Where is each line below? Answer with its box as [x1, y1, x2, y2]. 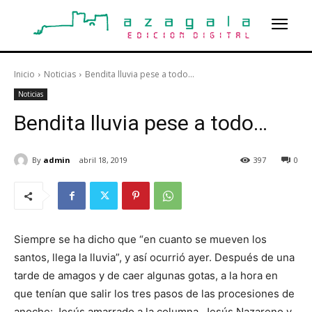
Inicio [14, 68, 35, 81]
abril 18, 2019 [79, 155, 127, 166]
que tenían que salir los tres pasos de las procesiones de [14, 287, 295, 301]
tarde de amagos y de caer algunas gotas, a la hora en [14, 269, 278, 283]
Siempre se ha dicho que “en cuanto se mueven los [14, 233, 267, 247]
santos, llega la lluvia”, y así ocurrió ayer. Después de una [14, 251, 295, 265]
